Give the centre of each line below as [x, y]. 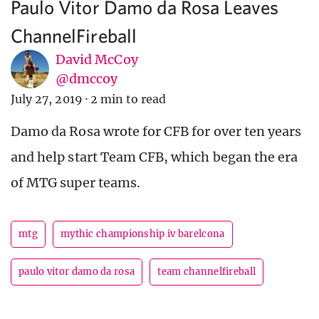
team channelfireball [207, 272]
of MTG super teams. [75, 183]
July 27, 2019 [47, 99]
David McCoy [97, 60]
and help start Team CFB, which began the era [155, 157]
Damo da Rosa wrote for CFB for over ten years [156, 132]
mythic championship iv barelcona [142, 234]
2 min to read [128, 99]
